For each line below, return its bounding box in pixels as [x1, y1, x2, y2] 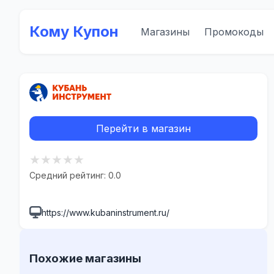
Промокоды [204, 26, 264, 38]
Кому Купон [29, 23, 119, 40]
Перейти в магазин [96, 122, 191, 135]
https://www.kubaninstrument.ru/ [42, 207, 169, 218]
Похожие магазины [29, 251, 141, 265]
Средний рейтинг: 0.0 [29, 170, 121, 180]
